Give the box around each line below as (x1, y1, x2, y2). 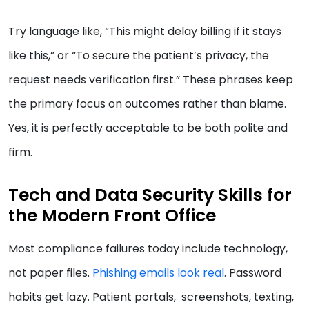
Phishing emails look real (92, 265, 224, 281)
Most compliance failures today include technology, (8, 241, 288, 257)
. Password (224, 265, 281, 281)
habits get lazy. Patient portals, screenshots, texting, (8, 289, 294, 306)
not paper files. (8, 265, 92, 281)
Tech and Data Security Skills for (8, 183, 292, 208)
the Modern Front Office (8, 203, 216, 228)
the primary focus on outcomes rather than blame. (8, 96, 286, 112)
